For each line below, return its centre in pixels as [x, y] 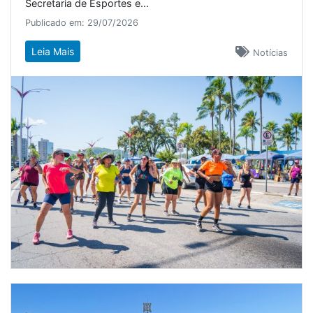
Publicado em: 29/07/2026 [82, 23]
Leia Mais [53, 52]
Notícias [270, 53]
